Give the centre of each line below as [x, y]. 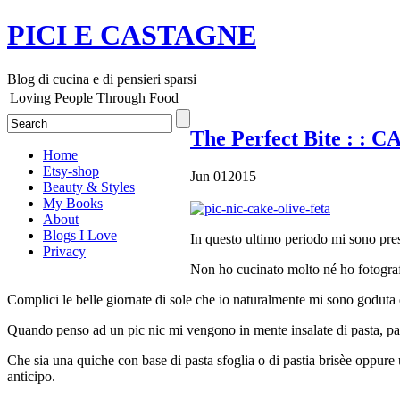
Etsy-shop [71, 171]
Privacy [64, 251]
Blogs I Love [80, 235]
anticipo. [31, 376]
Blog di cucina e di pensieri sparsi [102, 79]
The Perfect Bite [268, 138]
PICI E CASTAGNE [132, 35]
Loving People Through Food [94, 97]
